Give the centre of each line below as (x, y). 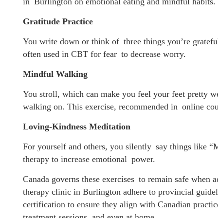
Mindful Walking (55, 74)
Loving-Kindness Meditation (77, 126)
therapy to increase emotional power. (89, 159)
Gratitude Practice (58, 21)
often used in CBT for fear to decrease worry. (104, 54)
